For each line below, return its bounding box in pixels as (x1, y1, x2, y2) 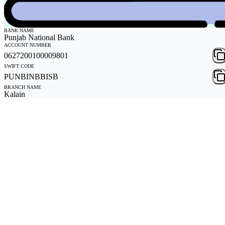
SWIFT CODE (4, 63, 34, 69)
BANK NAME (4, 28, 34, 34)
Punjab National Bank (4, 33, 74, 42)
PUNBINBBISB (4, 72, 58, 81)
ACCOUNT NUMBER (4, 42, 51, 48)
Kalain (4, 90, 25, 99)
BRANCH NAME (4, 84, 41, 90)
